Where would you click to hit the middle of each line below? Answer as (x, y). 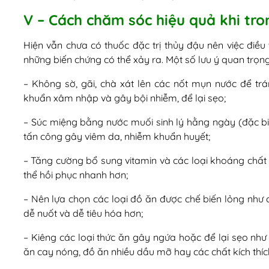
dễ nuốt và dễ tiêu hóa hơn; (83, 213)
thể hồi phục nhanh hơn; (75, 175)
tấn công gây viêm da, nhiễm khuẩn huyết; (116, 137)
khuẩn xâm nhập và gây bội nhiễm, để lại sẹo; (124, 98)
